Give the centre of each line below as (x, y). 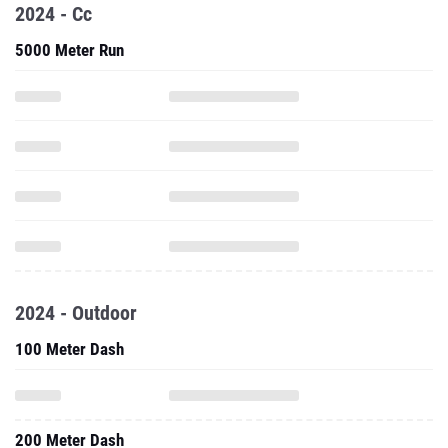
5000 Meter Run (69, 50)
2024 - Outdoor (76, 313)
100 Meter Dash (69, 349)
